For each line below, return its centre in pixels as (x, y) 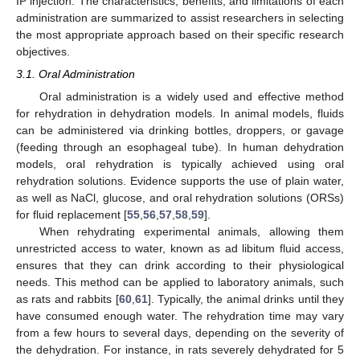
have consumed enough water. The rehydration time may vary (180, 315)
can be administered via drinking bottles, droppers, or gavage (180, 130)
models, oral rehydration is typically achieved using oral (180, 164)
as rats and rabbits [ (67, 299)
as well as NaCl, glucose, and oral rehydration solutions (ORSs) (180, 197)
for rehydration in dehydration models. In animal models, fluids (180, 113)
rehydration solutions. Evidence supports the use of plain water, (180, 180)
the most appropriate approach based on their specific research (180, 34)
